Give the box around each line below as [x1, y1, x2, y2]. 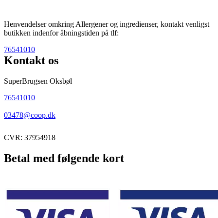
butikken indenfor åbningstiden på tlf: [4, 28, 119, 37]
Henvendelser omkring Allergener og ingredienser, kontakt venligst [4, 19, 209, 28]
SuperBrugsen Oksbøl [4, 76, 72, 85]
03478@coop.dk [4, 110, 55, 119]
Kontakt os [4, 54, 58, 67]
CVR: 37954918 [4, 133, 55, 142]
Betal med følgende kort [4, 151, 124, 164]
